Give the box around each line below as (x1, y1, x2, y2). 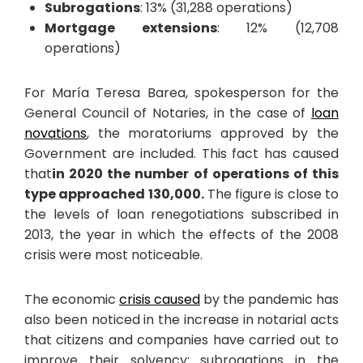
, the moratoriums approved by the (87, 123, 339, 143)
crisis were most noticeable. (24, 245, 203, 264)
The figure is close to (203, 184, 340, 203)
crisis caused (119, 289, 200, 309)
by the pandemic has (200, 289, 339, 309)
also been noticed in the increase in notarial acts (24, 310, 339, 329)
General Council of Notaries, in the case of (24, 103, 311, 122)
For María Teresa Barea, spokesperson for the (24, 83, 339, 102)
